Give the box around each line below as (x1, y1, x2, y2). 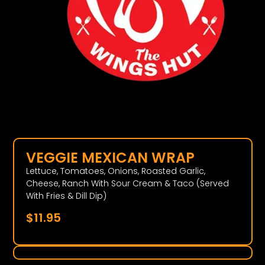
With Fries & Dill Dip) (26, 190, 107, 202)
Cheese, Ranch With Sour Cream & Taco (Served (26, 177, 230, 190)
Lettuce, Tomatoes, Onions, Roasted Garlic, (26, 165, 206, 177)
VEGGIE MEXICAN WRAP (26, 148, 195, 168)
